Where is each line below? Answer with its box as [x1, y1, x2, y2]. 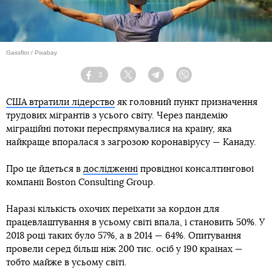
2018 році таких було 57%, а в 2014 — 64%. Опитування [6, 231, 241, 241]
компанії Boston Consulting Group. [6, 178, 155, 188]
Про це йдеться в [6, 165, 83, 174]
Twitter [135, 75, 155, 83]
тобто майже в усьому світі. [6, 258, 127, 268]
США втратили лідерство [6, 98, 115, 107]
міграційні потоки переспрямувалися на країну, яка [6, 124, 232, 134]
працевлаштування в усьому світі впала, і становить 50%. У [6, 218, 265, 228]
